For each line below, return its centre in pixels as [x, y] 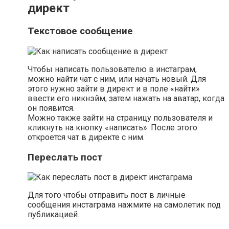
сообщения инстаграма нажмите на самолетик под [124, 205]
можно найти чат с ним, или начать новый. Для [117, 79]
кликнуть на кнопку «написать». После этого [112, 127]
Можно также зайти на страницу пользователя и [120, 118]
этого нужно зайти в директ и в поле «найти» [114, 88]
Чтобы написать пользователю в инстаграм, [112, 69]
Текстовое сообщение [80, 31]
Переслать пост [65, 157]
